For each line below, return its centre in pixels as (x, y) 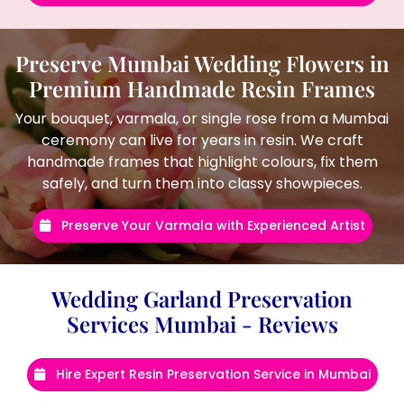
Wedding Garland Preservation (202, 298)
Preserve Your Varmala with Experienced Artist (211, 225)
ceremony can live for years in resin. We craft (202, 140)
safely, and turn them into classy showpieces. (202, 183)
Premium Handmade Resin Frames (202, 88)
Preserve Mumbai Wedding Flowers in (202, 63)
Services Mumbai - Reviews (202, 323)
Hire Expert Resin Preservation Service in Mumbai (211, 374)
